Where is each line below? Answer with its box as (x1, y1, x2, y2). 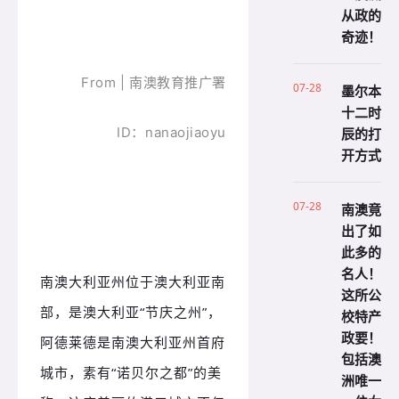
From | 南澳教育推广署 (81, 73, 226, 91)
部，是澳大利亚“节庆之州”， (40, 302, 222, 321)
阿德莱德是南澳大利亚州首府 (40, 332, 225, 351)
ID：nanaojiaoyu (117, 123, 226, 141)
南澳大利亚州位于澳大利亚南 (40, 272, 225, 290)
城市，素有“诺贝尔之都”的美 (40, 362, 222, 381)
